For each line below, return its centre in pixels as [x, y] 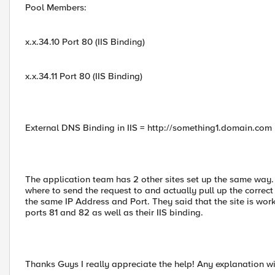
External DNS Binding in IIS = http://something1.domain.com [149, 128]
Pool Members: [56, 7]
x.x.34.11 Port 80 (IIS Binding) [84, 76]
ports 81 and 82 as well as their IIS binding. [114, 212]
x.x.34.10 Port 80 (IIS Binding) [85, 42]
